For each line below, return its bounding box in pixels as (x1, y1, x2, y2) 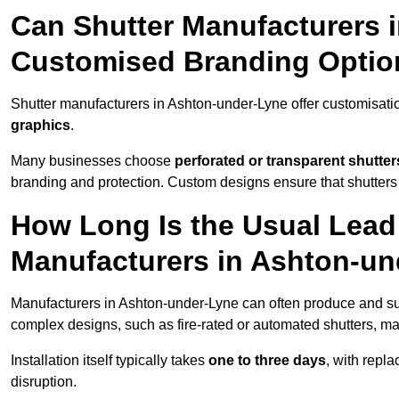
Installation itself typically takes (11, 353, 208, 369)
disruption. (11, 374, 77, 390)
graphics (11, 118, 70, 134)
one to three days (208, 353, 326, 369)
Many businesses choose (11, 153, 175, 169)
